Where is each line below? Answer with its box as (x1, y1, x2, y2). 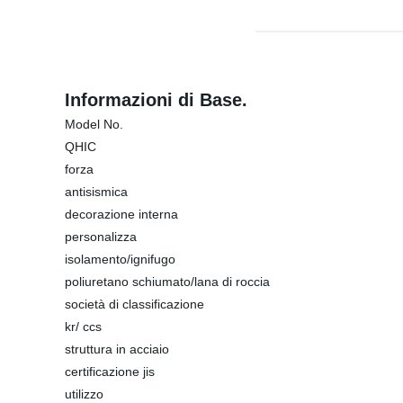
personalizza (65, 229, 137, 244)
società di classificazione (65, 297, 204, 311)
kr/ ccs (65, 319, 102, 334)
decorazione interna (65, 207, 178, 221)
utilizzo (65, 387, 103, 401)
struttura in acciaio (65, 342, 169, 356)
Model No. (65, 117, 123, 131)
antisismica (65, 184, 128, 199)
